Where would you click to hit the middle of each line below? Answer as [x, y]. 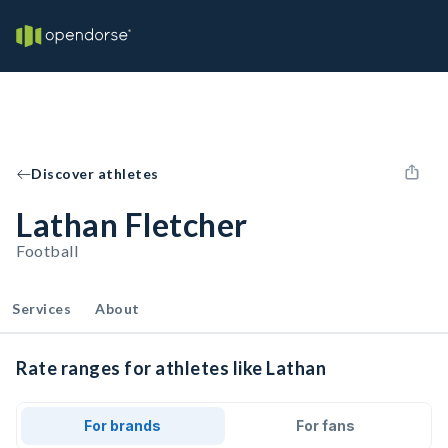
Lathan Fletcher [132, 224]
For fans [325, 425]
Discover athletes [95, 173]
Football [47, 250]
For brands [123, 425]
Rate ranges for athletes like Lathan [171, 368]
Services [41, 308]
